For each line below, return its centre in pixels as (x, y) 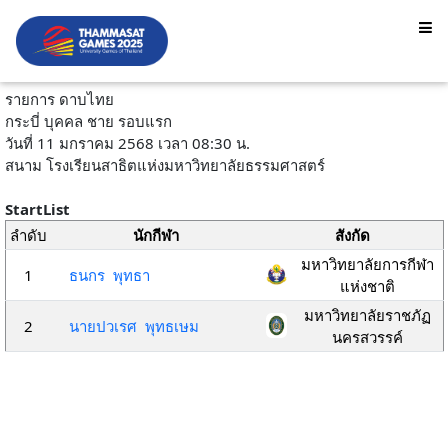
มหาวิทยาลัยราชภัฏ (367, 315)
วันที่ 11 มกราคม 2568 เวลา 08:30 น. (127, 143)
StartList (37, 209)
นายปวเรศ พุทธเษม (134, 326)
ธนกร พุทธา (110, 275)
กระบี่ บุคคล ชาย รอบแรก (92, 121)
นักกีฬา (156, 235)
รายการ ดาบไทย (61, 99)
